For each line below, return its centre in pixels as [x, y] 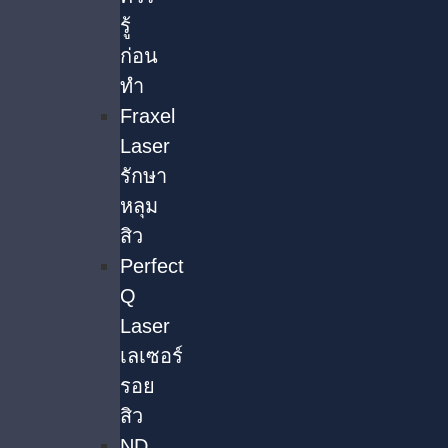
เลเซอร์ [151, 356]
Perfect [152, 266]
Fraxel [147, 116]
